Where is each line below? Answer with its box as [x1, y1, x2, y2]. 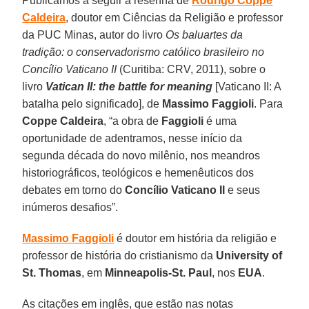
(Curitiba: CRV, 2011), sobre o [117, 63, 266, 75]
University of [216, 249, 283, 261]
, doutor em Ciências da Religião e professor [66, 11, 283, 23]
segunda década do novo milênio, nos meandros [22, 149, 261, 161]
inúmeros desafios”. [22, 201, 119, 213]
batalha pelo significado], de [22, 97, 163, 110]
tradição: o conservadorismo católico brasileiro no [22, 46, 265, 58]
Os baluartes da [166, 28, 243, 41]
